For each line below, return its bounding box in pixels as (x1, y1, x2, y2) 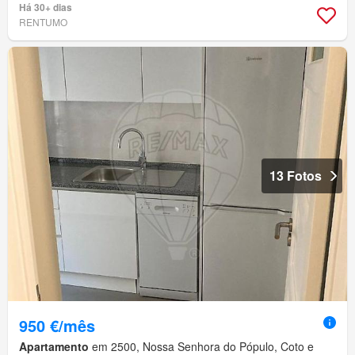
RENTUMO (19, 15, 67, 29)
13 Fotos (269, 166, 322, 185)
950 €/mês (19, 314, 95, 338)
